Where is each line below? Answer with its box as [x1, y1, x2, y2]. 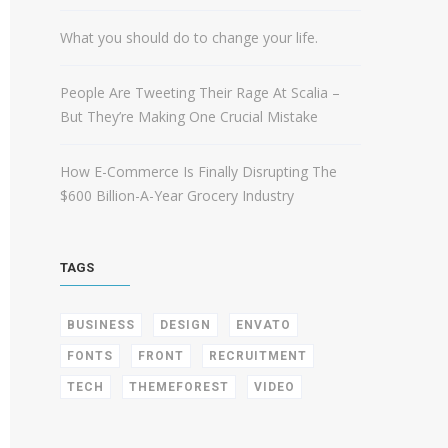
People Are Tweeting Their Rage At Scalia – [60, 83, 340, 102]
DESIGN [160, 318, 211, 332]
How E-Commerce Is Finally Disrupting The [60, 162, 337, 181]
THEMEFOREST [129, 380, 229, 394]
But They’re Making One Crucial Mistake [60, 107, 318, 126]
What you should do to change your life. [60, 28, 318, 47]
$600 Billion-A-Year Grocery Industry [60, 186, 294, 205]
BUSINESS [67, 318, 135, 332]
